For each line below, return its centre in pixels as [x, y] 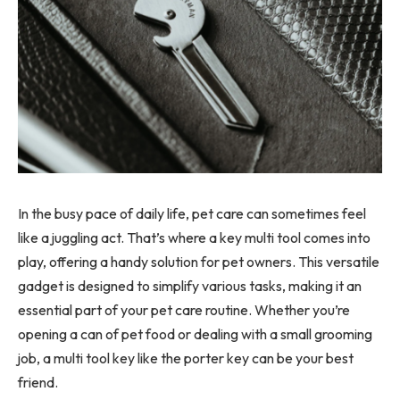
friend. [38, 382]
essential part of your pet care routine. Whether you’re [184, 309]
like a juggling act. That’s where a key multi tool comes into [194, 237]
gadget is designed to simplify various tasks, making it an [190, 285]
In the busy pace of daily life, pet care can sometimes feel [192, 213]
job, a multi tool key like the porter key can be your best [186, 358]
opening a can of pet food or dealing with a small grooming [195, 333]
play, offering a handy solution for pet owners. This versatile [199, 261]
